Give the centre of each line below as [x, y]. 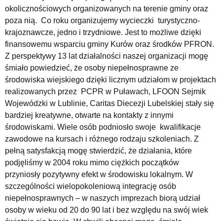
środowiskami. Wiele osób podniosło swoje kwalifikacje [103, 127]
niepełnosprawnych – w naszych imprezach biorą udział [103, 198]
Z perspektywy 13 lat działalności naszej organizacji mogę [107, 56]
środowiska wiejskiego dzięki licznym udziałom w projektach [110, 79]
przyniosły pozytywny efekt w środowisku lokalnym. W [99, 174]
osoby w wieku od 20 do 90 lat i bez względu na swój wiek [107, 210]
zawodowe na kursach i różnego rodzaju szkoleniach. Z [102, 139]
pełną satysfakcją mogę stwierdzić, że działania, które [98, 150]
